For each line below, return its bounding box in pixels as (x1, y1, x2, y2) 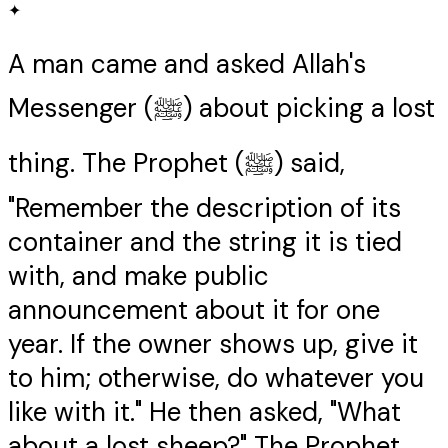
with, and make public (8, 259, 269, 294)
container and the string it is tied (8, 225, 402, 260)
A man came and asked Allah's (8, 47, 366, 82)
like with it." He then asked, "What (8, 395, 401, 430)
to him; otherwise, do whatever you (8, 361, 424, 396)
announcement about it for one (8, 293, 380, 328)
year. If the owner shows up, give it (8, 327, 418, 362)
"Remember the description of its (8, 191, 401, 226)
